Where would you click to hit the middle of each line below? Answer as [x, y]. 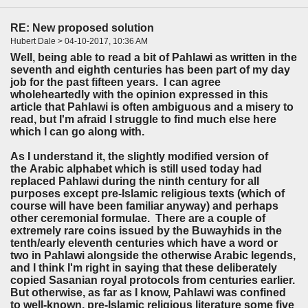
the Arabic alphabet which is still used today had [136, 168]
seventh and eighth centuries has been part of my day [150, 69]
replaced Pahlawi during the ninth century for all [135, 181]
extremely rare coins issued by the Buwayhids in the [146, 230]
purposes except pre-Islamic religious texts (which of [147, 193]
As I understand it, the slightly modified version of [139, 156]
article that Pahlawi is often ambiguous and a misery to [152, 107]
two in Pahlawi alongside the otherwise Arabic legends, [153, 255]
